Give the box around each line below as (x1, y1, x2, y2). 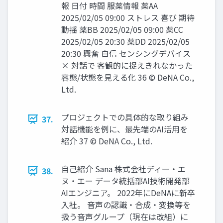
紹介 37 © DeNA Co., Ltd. (61, 135, 152, 147)
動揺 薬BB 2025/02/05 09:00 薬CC (61, 23, 183, 36)
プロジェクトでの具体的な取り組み (61, 111, 189, 123)
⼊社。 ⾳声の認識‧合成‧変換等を (61, 199, 191, 211)
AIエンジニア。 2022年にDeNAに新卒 (61, 187, 195, 199)
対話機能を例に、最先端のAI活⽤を (61, 123, 188, 135)
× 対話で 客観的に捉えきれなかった (61, 59, 193, 72)
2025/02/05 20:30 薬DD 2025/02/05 (61, 35, 190, 48)
